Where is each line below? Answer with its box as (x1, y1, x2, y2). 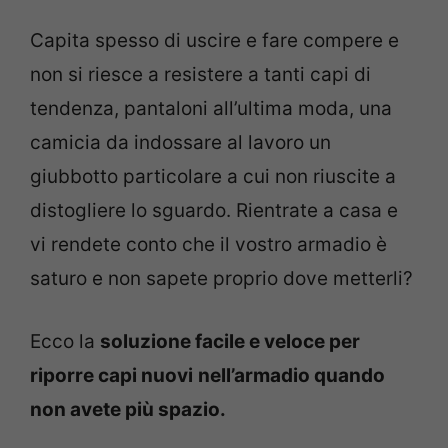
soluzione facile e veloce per (100, 329, 360, 353)
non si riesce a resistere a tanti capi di (30, 63, 371, 87)
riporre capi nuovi (30, 363, 193, 387)
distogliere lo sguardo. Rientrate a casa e (30, 199, 398, 223)
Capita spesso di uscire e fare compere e (30, 29, 399, 53)
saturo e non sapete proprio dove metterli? (30, 267, 413, 291)
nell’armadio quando (198, 363, 385, 387)
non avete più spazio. (30, 397, 226, 421)
